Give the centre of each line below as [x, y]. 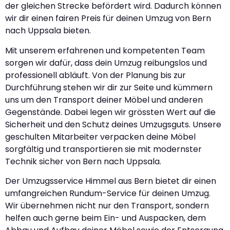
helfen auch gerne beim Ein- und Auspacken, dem [106, 218]
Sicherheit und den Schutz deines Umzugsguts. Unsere [113, 124]
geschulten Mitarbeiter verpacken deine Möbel [100, 137]
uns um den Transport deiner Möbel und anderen [104, 100]
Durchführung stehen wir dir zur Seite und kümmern [109, 87]
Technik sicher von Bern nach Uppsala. [83, 161]
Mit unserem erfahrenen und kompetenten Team [105, 50]
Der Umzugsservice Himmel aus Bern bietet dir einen [111, 181]
